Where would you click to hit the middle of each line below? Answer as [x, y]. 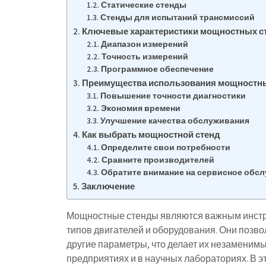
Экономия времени [140, 108]
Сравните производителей [158, 160]
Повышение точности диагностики [173, 96]
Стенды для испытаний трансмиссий [177, 17]
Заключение [108, 186]
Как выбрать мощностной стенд [151, 134]
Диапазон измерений [144, 44]
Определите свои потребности [165, 147]
